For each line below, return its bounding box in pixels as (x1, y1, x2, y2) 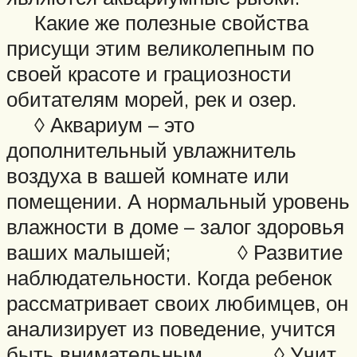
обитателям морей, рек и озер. (6, 85, 330, 112)
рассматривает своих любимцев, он (6, 289, 348, 316)
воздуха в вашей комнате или (6, 162, 289, 188)
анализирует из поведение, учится (6, 315, 335, 341)
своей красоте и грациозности (6, 60, 292, 86)
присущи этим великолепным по (6, 34, 314, 61)
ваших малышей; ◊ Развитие (6, 238, 343, 265)
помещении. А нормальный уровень (6, 187, 350, 214)
